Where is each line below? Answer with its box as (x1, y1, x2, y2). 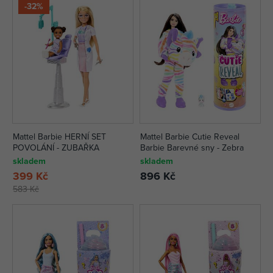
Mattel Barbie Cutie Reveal (140, 130, 239, 143)
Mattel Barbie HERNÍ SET (13, 130, 106, 143)
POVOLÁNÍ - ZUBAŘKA (13, 141, 99, 154)
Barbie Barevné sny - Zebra (140, 141, 244, 154)
